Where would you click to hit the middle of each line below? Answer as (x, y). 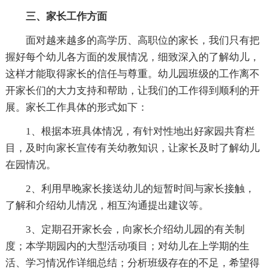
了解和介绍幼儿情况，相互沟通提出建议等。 (107, 205)
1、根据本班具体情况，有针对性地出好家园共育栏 (140, 131)
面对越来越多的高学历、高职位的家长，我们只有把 (142, 40)
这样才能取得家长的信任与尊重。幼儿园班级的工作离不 (132, 74)
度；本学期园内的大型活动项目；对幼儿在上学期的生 (127, 246)
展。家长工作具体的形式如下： (76, 107)
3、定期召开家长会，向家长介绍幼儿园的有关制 (135, 229)
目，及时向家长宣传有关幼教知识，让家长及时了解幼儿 (132, 148)
